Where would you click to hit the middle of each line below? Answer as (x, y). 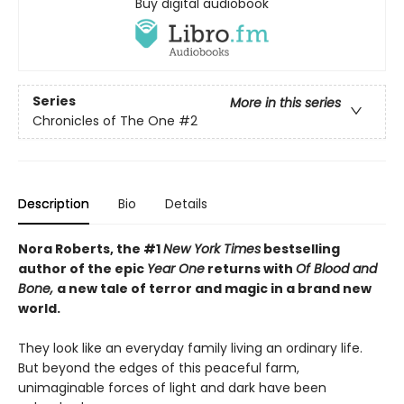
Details (186, 203)
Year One (176, 268)
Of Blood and (336, 268)
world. (39, 308)
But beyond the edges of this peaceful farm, (159, 367)
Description (54, 203)
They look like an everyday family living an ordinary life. (190, 348)
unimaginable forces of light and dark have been (172, 387)
